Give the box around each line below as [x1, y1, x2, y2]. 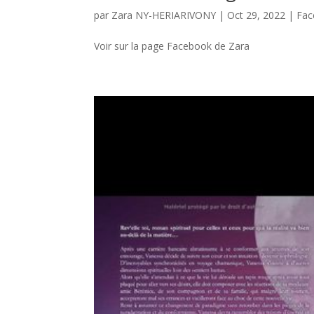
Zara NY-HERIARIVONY [111, 8, 217, 22]
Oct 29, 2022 [227, 8, 286, 22]
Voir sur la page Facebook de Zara [94, 39, 250, 53]
